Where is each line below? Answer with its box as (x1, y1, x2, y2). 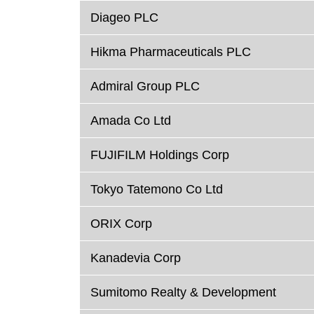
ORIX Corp (90, 217, 152, 231)
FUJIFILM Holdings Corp (90, 148, 229, 163)
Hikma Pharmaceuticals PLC (90, 45, 251, 60)
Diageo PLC (90, 11, 158, 25)
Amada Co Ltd (90, 114, 171, 128)
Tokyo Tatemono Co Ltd (90, 182, 223, 197)
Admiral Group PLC (90, 79, 200, 94)
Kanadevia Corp (90, 251, 181, 266)
